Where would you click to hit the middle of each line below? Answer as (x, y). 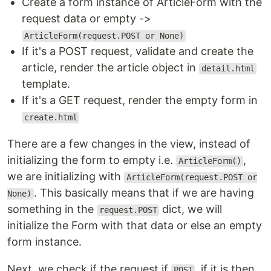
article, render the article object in (110, 68)
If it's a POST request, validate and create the (138, 51)
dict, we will (191, 209)
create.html (51, 118)
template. (46, 84)
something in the (52, 209)
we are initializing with (66, 177)
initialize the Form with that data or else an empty (135, 226)
